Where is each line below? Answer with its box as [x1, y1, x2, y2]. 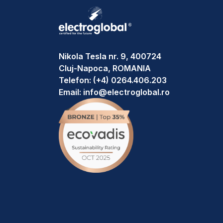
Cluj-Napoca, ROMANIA [59, 63, 151, 73]
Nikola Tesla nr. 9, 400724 [59, 51, 161, 61]
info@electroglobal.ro [83, 87, 170, 97]
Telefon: [59, 75, 93, 85]
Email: [59, 87, 83, 97]
